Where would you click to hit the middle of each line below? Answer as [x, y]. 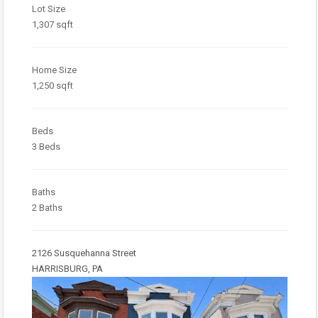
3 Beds [46, 146]
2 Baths [47, 207]
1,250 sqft [53, 85]
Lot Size [49, 9]
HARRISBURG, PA [67, 268]
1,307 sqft [53, 24]
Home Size [54, 70]
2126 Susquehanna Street [84, 253]
